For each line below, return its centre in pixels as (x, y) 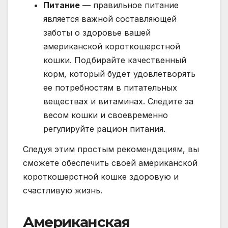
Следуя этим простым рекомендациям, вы (111, 149)
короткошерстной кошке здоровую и (101, 177)
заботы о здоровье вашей (97, 33)
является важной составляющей (110, 19)
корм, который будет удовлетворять (119, 74)
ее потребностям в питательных (110, 88)
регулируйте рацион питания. (104, 129)
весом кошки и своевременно (106, 115)
